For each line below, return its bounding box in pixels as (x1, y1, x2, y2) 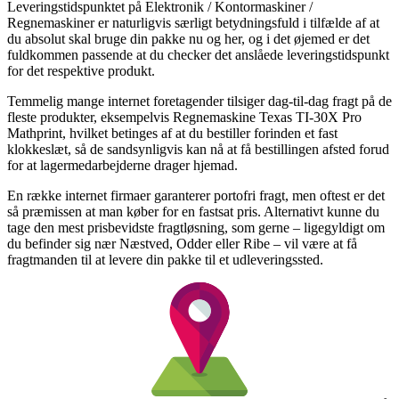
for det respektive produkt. (7, 62, 155, 78)
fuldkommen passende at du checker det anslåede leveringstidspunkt (7, 46, 389, 62)
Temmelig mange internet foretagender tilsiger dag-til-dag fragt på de (7, 93, 392, 109)
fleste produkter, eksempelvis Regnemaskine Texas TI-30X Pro (7, 109, 362, 125)
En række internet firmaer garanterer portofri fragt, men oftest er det (7, 187, 385, 203)
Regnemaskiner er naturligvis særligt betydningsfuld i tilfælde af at (7, 14, 379, 30)
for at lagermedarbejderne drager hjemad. (7, 157, 238, 173)
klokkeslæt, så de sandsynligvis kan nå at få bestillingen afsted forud (7, 141, 389, 157)
